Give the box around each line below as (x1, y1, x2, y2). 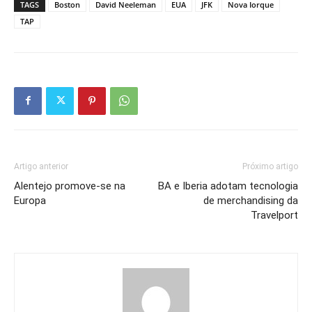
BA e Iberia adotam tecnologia (158, 179, 298, 192)
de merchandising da (203, 194, 298, 207)
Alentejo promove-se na (14, 179, 125, 192)
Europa (14, 194, 46, 207)
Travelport (251, 208, 298, 221)
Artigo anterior (14, 161, 68, 171)
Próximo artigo (242, 161, 298, 171)
